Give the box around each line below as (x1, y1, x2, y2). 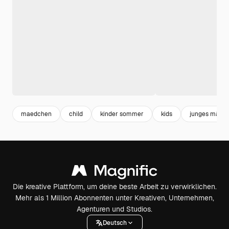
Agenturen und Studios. (77, 204, 152, 214)
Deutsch (102, 218, 127, 227)
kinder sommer (100, 109, 144, 118)
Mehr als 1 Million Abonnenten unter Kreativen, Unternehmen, (15, 193, 214, 202)
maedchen (21, 109, 52, 118)
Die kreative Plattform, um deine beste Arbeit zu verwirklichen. (12, 182, 217, 191)
